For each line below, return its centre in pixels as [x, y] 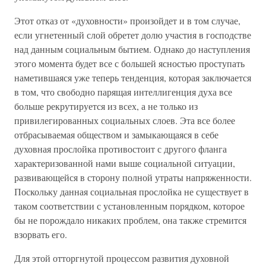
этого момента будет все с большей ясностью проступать [129, 63]
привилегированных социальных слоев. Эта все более [125, 120]
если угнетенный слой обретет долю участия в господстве [133, 35]
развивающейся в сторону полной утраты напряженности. [133, 177]
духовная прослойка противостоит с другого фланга [121, 149]
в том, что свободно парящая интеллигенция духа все [123, 92]
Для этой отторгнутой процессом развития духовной [122, 258]
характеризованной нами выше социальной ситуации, [125, 163]
